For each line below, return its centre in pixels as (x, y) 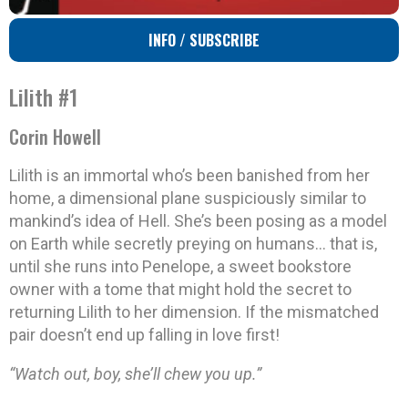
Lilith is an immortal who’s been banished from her (189, 176)
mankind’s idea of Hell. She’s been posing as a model (198, 221)
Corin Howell (55, 137)
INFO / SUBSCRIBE (204, 41)
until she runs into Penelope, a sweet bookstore (180, 267)
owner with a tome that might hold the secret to (180, 290)
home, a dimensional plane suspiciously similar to (188, 199)
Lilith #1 (43, 97)
